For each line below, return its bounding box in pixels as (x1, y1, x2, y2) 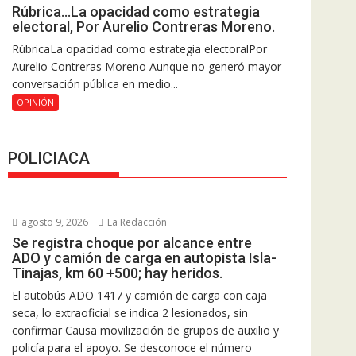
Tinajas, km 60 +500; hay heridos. (12, 264, 222, 281)
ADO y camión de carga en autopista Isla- (12, 249, 277, 266)
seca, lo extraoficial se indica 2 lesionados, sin (12, 304, 248, 320)
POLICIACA (8, 148, 90, 168)
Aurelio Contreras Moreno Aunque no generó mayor (12, 59, 281, 74)
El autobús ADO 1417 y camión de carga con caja (12, 287, 267, 303)
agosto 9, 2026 (19, 215, 88, 229)
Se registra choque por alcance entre (12, 234, 252, 251)
